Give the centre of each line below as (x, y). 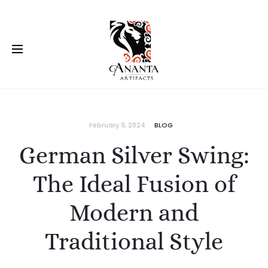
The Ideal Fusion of (134, 184)
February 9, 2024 (117, 125)
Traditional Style (134, 241)
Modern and (134, 213)
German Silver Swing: (134, 155)
